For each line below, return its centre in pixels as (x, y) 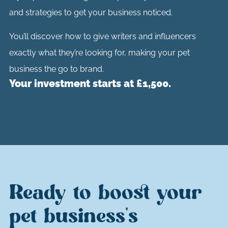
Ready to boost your (105, 193)
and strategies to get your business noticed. (91, 13)
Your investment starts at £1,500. (90, 83)
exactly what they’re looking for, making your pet (99, 52)
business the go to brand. (56, 69)
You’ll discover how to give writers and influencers (102, 36)
